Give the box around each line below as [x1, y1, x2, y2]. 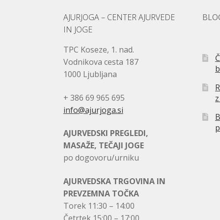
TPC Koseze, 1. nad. [63, 44, 134, 55]
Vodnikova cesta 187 [63, 56, 138, 67]
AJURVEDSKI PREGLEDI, [63, 128, 148, 139]
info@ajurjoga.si [63, 104, 123, 115]
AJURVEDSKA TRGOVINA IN [63, 175, 165, 187]
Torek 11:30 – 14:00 [63, 200, 135, 211]
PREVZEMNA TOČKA [63, 188, 139, 199]
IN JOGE [63, 24, 92, 35]
